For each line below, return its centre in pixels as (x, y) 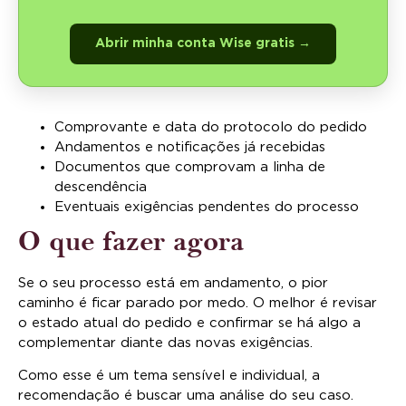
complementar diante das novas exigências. (165, 343)
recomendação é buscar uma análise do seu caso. (186, 396)
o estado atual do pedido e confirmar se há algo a (189, 323)
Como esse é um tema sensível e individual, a (169, 376)
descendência (101, 187)
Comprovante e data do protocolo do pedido (211, 127)
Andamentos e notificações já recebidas (190, 147)
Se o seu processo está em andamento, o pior (173, 283)
